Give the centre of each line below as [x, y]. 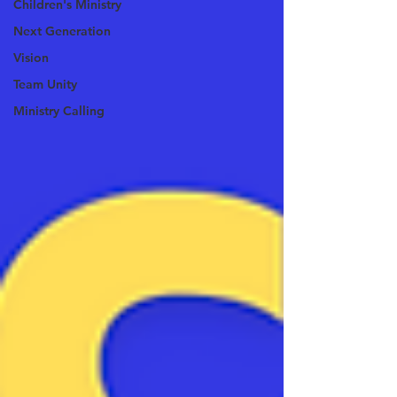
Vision [31, 58]
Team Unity [45, 84]
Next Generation [62, 31]
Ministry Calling [59, 111]
